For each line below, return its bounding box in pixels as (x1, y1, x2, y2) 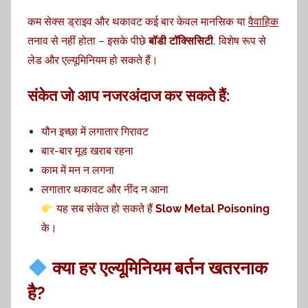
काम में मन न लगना (41, 164, 114, 177)
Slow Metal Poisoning (155, 202, 270, 215)
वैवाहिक (248, 15, 278, 28)
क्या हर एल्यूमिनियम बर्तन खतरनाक (47, 258, 267, 278)
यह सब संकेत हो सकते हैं (54, 202, 156, 215)
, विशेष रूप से (213, 34, 266, 47)
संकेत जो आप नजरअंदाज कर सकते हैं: (27, 87, 230, 104)
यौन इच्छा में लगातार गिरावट (41, 125, 148, 138)
